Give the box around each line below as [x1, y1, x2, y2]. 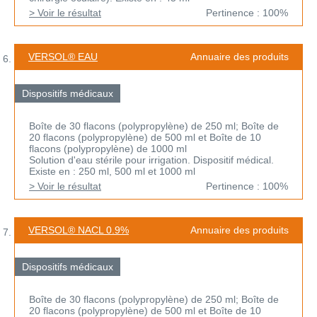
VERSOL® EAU [28, 51, 98, 63]
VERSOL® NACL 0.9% [28, 224, 129, 236]
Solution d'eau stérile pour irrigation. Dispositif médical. [29, 154, 274, 166]
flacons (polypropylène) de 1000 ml [29, 143, 187, 155]
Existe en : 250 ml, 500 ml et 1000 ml [29, 166, 195, 178]
